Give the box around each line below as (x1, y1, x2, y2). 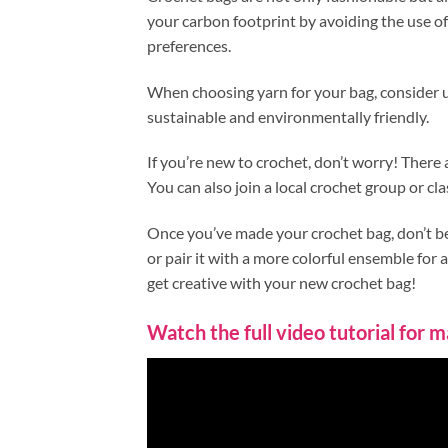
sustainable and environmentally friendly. (147, 106, 429, 126)
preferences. (147, 35, 231, 55)
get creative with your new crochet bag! (147, 273, 416, 293)
